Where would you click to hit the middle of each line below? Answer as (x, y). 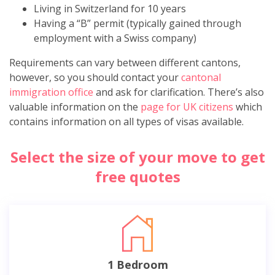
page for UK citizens (187, 107)
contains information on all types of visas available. (126, 121)
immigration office (51, 92)
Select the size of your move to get (137, 157)
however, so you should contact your (95, 77)
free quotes (137, 176)
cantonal (201, 77)
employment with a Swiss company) (115, 38)
